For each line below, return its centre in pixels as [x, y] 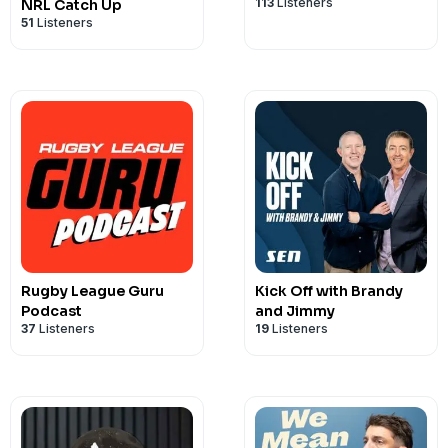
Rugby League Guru [92, 291]
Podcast [51, 311]
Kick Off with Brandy [329, 291]
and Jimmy [295, 311]
